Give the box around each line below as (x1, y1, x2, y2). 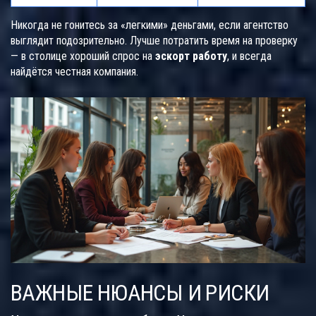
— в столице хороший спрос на (11, 49, 155, 63)
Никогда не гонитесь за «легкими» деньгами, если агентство (11, 18, 288, 32)
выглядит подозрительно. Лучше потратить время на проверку (11, 34, 298, 48)
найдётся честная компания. (11, 65, 138, 79)
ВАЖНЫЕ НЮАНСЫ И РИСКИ (11, 279, 269, 307)
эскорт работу (155, 49, 227, 63)
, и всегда (227, 49, 272, 63)
